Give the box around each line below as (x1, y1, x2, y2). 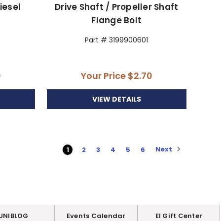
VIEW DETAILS (92, 94, 141, 104)
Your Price (80, 69, 128, 82)
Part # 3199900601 (85, 35, 148, 45)
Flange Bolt (91, 14, 142, 26)
